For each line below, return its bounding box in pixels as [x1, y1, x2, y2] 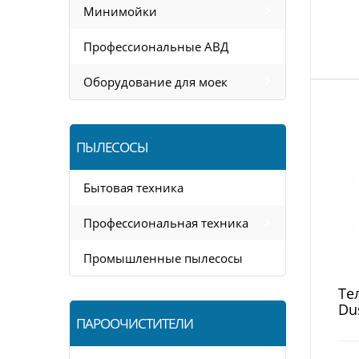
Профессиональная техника [83, 215, 248, 231]
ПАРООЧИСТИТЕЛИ [76, 314, 193, 333]
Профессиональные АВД [83, 38, 228, 54]
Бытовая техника [83, 179, 184, 196]
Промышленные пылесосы [83, 250, 243, 266]
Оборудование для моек [83, 74, 228, 90]
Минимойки [83, 3, 157, 19]
